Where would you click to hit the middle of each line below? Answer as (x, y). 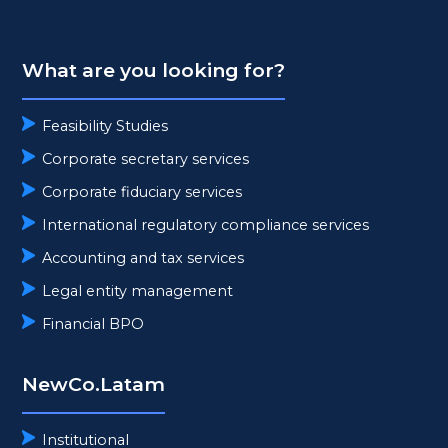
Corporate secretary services (146, 158)
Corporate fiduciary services (142, 191)
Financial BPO (93, 323)
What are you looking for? (154, 69)
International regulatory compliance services (206, 224)
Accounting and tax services (143, 257)
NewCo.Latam (94, 383)
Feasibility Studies (105, 125)
